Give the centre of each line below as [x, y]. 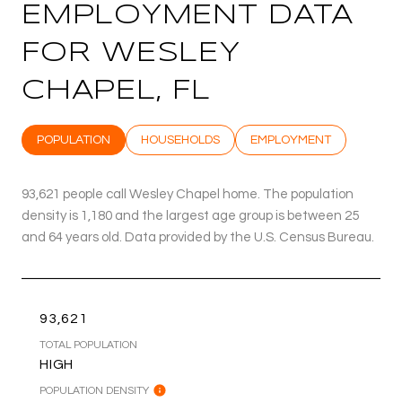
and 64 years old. [72, 237]
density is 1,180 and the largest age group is [154, 215]
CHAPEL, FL [116, 91]
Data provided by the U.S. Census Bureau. [248, 237]
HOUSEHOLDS [180, 140]
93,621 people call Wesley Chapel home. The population [188, 194]
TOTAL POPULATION [88, 345]
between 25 [323, 215]
